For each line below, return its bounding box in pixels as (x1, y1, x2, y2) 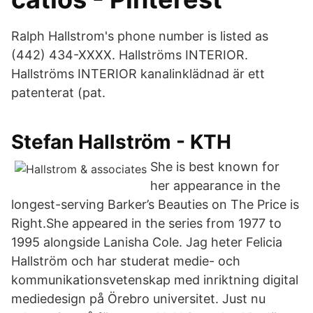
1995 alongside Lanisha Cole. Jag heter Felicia (11, 235, 282, 249)
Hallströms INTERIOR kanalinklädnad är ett (11, 66, 265, 81)
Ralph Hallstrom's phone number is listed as (11, 29, 268, 43)
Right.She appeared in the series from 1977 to (11, 216, 282, 231)
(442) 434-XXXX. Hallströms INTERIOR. (11, 48, 248, 62)
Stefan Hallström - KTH (11, 130, 231, 154)
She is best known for (150, 159, 279, 174)
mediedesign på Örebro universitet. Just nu (11, 291, 265, 306)
